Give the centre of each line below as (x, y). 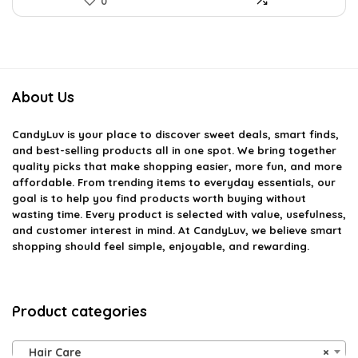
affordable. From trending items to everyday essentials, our (174, 183)
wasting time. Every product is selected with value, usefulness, (179, 215)
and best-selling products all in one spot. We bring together (174, 151)
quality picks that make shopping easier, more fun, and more (177, 167)
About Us (43, 97)
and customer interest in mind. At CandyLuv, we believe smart (177, 231)
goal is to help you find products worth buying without (159, 199)
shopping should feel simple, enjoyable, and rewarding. (161, 247)
